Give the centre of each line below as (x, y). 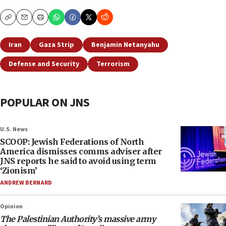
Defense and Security (44, 64)
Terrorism (113, 64)
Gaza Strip (56, 45)
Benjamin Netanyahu (125, 45)
